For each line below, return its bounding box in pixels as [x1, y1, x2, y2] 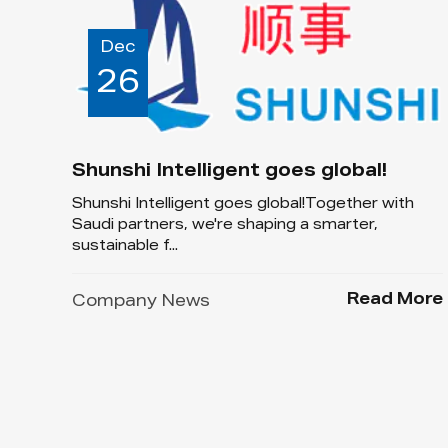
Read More [347, 292, 444, 309]
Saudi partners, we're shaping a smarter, [72, 218, 378, 233]
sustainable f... [72, 239, 178, 254]
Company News [72, 294, 210, 311]
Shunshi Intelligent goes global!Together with [72, 197, 414, 212]
